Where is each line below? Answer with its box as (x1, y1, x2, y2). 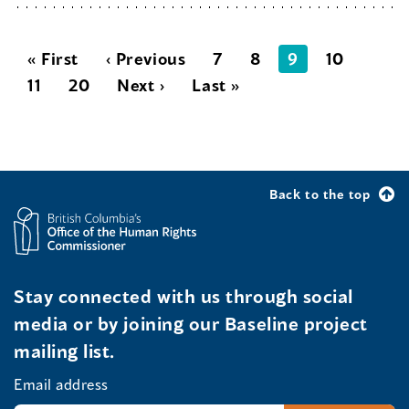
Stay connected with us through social (14, 284, 353, 307)
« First (27, 48, 79, 69)
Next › (117, 75, 165, 96)
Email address (14, 374, 110, 393)
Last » (192, 75, 240, 96)
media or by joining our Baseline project (14, 311, 368, 334)
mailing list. (14, 339, 116, 362)
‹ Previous (105, 48, 186, 69)
